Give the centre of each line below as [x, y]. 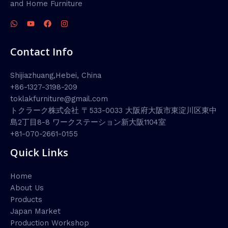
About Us [27, 188]
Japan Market [35, 211]
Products [26, 199]
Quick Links [39, 152]
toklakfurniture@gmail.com [59, 98]
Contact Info [41, 51]
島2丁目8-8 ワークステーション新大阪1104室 [88, 122]
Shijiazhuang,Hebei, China [56, 75]
